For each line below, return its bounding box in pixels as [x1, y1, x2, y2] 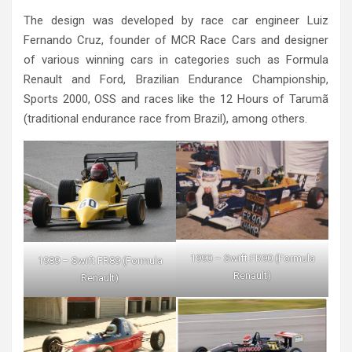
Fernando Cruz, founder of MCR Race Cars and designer [24, 32, 328, 47]
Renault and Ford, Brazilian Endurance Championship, [24, 71, 328, 86]
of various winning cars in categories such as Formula [24, 52, 328, 67]
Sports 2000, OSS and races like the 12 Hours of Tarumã [24, 91, 328, 106]
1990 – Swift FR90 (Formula [189, 251, 315, 264]
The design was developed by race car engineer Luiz [24, 13, 328, 27]
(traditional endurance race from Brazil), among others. [24, 111, 307, 126]
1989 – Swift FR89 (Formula [37, 255, 163, 267]
